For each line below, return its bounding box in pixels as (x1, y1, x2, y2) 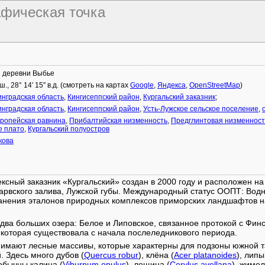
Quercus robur (84, 250, 138, 260)
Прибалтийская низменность (69, 117, 167, 125)
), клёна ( (138, 250, 174, 260)
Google (130, 81, 154, 89)
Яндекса (157, 81, 186, 89)
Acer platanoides (174, 250, 237, 260)
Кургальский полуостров (28, 125, 109, 133)
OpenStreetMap (189, 81, 240, 89)
